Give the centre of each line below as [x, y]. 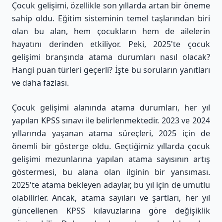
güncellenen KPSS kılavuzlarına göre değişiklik [111, 210]
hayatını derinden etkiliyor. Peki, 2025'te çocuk [111, 44]
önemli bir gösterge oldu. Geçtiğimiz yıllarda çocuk [111, 146]
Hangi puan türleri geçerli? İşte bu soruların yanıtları [111, 70]
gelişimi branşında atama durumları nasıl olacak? [111, 57]
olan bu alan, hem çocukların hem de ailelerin [111, 31]
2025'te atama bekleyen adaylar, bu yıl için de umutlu [111, 185]
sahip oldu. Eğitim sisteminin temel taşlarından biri [111, 18]
